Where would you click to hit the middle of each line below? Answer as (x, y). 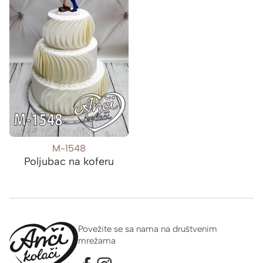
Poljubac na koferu (69, 161)
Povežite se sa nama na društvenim (148, 229)
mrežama (97, 240)
